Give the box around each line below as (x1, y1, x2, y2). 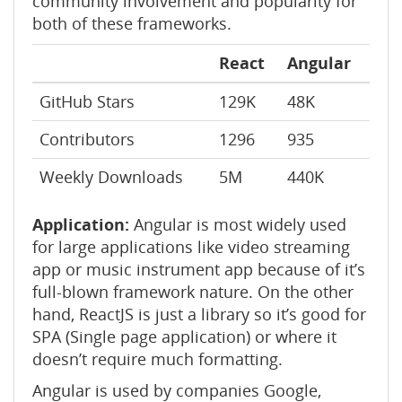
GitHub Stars (39, 91, 135, 112)
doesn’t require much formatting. (32, 348, 283, 370)
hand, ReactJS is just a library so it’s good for (32, 303, 366, 325)
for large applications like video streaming (32, 236, 350, 258)
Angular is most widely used (134, 214, 346, 235)
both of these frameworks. (32, 13, 232, 34)
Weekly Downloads (39, 166, 183, 188)
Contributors (39, 128, 135, 150)
